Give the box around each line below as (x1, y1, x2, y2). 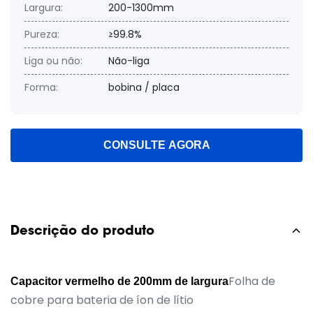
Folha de (228, 273, 275, 289)
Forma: (24, 80, 58, 94)
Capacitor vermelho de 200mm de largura (10, 275, 228, 287)
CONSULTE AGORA (103, 139, 210, 151)
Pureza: (24, 27, 59, 41)
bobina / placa (108, 80, 180, 94)
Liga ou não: (24, 54, 82, 68)
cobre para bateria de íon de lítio (10, 292, 194, 308)
